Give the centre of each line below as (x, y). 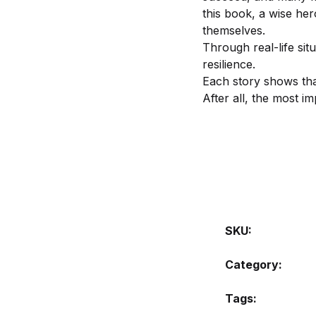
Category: (254, 265)
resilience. (229, 64)
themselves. (234, 30)
